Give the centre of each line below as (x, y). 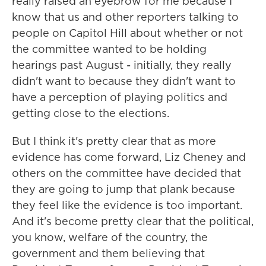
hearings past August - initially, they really (122, 65)
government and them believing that (108, 253)
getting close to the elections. (91, 113)
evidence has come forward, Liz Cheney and (129, 157)
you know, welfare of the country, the (110, 237)
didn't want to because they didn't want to (124, 81)
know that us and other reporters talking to (125, 17)
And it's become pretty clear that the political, (133, 221)
